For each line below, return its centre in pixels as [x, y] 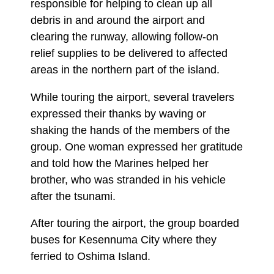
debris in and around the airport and [118, 20]
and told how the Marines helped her [120, 163]
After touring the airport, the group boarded [135, 223]
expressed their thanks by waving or [118, 113]
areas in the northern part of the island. [125, 70]
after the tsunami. [73, 196]
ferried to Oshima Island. [91, 256]
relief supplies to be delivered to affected [129, 53]
